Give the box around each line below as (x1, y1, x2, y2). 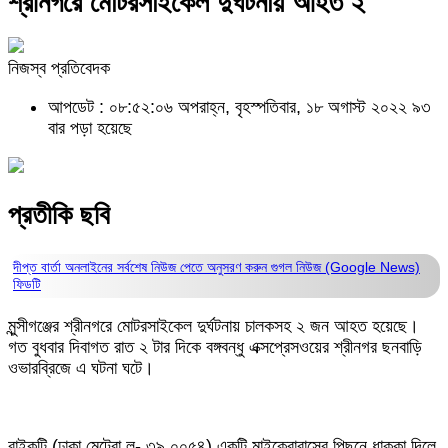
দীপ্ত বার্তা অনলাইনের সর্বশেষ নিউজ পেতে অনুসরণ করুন (13, 258, 271, 275)
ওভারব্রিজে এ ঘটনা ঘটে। (8, 357, 154, 378)
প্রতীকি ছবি (8, 200, 110, 231)
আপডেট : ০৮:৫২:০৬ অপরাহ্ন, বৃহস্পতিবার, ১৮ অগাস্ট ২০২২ (48, 97, 412, 117)
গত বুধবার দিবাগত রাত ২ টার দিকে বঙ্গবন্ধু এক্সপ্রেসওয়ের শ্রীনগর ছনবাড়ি (8, 336, 422, 357)
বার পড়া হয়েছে (48, 118, 132, 138)
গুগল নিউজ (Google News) (271, 258, 420, 275)
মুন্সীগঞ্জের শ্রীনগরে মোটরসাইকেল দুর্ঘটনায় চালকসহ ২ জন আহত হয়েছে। (8, 315, 419, 336)
